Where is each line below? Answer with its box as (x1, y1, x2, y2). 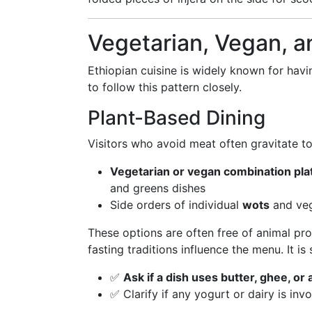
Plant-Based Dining (88, 106, 265, 130)
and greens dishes (110, 181, 205, 195)
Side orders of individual (110, 198, 242, 212)
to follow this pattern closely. (88, 80, 242, 94)
